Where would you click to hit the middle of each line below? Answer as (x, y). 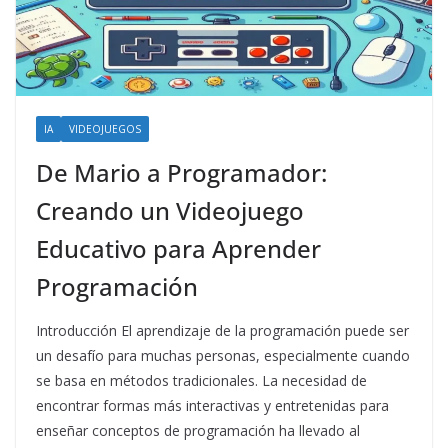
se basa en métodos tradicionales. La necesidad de (201, 380)
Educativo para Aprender (178, 248)
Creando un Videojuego (170, 210)
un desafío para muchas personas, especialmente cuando (223, 355)
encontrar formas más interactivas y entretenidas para (212, 405)
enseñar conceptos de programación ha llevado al (198, 430)
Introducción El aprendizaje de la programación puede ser (222, 330)
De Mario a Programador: (181, 172)
